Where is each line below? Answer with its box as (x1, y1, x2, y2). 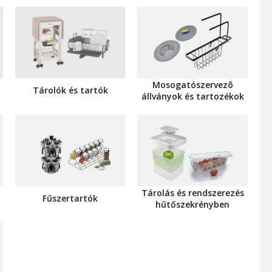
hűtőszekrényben (155, 198, 230, 210)
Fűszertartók (42, 192, 98, 205)
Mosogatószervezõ (152, 78, 233, 90)
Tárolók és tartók (32, 84, 108, 97)
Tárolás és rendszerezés (141, 186, 244, 199)
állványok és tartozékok (141, 90, 244, 102)
